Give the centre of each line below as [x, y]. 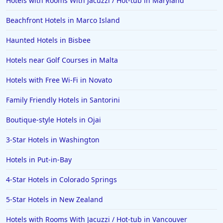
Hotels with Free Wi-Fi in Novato [59, 80]
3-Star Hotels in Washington [53, 140]
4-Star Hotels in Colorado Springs [61, 180]
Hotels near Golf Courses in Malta [62, 60]
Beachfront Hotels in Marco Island [63, 20]
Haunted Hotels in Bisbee [48, 40]
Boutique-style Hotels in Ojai [54, 120]
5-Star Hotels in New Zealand [55, 200]
